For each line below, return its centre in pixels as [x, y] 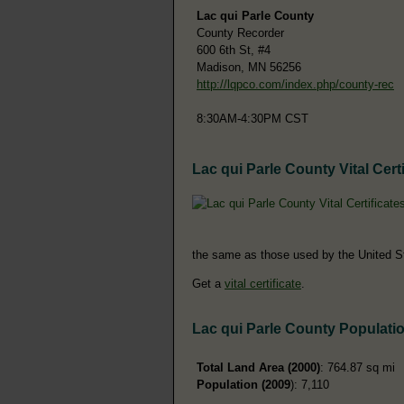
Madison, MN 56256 [249, 67]
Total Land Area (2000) [258, 367]
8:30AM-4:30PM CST [252, 118]
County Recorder [240, 32]
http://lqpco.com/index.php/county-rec [295, 84]
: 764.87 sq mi [358, 367]
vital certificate [263, 283]
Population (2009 [243, 384]
